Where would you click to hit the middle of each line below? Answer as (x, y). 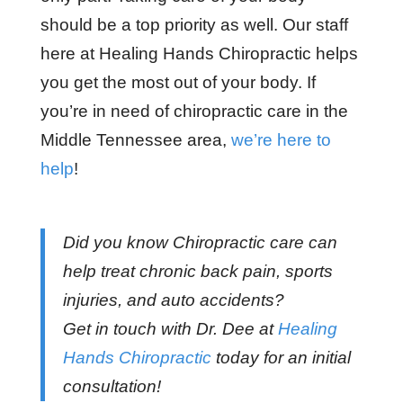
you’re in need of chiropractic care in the (194, 111)
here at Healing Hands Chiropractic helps (199, 54)
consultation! (112, 386)
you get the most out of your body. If (178, 82)
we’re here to (281, 140)
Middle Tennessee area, (135, 140)
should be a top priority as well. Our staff (194, 25)
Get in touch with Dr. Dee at (170, 329)
